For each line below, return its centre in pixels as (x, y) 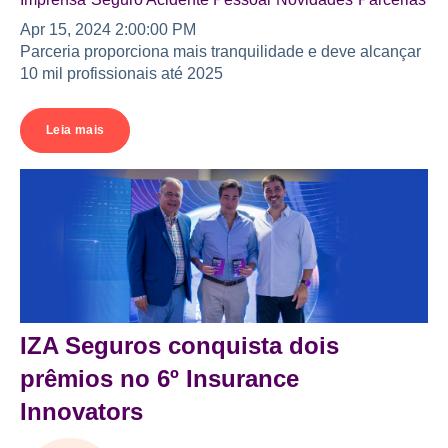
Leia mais (75, 129)
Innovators (81, 412)
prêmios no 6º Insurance (159, 379)
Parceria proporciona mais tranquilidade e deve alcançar (220, 52)
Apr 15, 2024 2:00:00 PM (108, 30)
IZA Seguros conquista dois (179, 346)
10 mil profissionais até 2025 (121, 74)
